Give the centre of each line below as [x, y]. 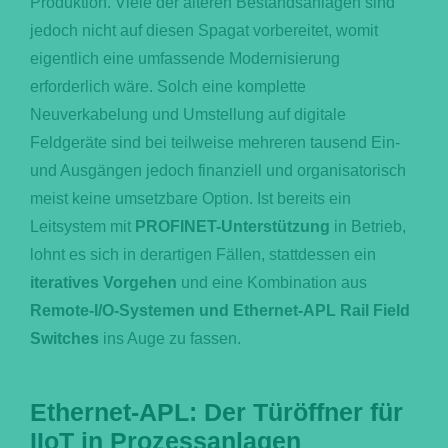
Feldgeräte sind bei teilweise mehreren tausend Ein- [214, 142]
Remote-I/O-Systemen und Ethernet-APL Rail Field [219, 310]
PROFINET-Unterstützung [232, 226]
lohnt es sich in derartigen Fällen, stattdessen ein [202, 254]
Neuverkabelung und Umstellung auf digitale [187, 114]
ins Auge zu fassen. [169, 338]
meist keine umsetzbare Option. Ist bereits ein [190, 198]
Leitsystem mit [82, 226]
